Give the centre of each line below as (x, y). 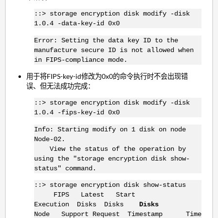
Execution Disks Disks (86, 205)
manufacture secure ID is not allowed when (114, 50)
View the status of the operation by (110, 149)
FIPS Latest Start (100, 195)
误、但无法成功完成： (61, 86)
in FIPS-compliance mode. (81, 60)
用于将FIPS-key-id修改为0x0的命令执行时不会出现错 (107, 76)
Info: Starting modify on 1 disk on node (110, 129)
